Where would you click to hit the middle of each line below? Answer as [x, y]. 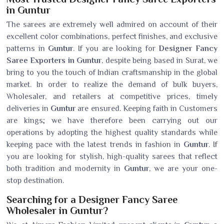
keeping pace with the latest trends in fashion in [95, 144]
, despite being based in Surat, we [160, 60]
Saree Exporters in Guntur [54, 60]
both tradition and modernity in [65, 168]
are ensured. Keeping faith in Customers [147, 108]
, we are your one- [183, 168]
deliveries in [29, 108]
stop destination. [35, 180]
